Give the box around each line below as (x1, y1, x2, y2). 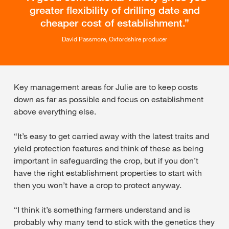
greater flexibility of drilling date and (29, 4, 200, 16)
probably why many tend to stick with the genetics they (14, 216, 215, 227)
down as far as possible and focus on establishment (14, 94, 203, 104)
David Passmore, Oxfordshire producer (62, 34, 167, 43)
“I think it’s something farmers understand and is (14, 204, 190, 215)
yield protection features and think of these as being (14, 143, 203, 153)
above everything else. (14, 106, 96, 117)
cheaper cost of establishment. (40, 16, 185, 29)
